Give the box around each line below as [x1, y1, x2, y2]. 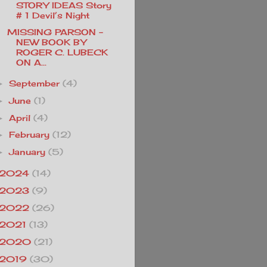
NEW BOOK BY [15, 36, 86, 47]
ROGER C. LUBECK [15, 46, 108, 57]
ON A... [15, 57, 46, 67]
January [9, 147, 46, 157]
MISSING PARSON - [7, 26, 103, 37]
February [9, 129, 50, 140]
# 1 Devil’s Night [15, 10, 89, 21]
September [9, 77, 60, 88]
